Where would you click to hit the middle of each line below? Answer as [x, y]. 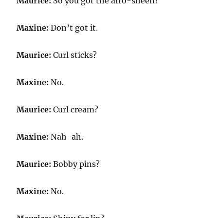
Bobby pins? [76, 164]
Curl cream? [75, 109]
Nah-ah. [66, 137]
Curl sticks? [74, 55]
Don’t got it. [73, 28]
